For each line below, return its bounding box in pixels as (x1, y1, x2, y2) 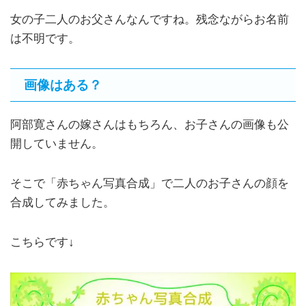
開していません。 (10, 137, 103, 151)
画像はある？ (24, 78, 102, 93)
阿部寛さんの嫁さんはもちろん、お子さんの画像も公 (10, 118, 289, 132)
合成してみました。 (10, 196, 115, 210)
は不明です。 (10, 31, 80, 45)
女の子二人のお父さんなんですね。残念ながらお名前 (10, 12, 289, 26)
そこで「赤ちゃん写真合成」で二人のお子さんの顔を (10, 177, 289, 191)
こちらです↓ (10, 235, 74, 249)
